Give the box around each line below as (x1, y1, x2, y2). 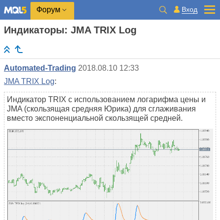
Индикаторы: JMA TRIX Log (4, 25, 137, 35)
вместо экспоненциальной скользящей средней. (7, 114, 183, 123)
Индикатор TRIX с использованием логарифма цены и (7, 95, 206, 104)
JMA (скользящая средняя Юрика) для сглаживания (7, 105, 196, 113)
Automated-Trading (4, 64, 76, 73)
